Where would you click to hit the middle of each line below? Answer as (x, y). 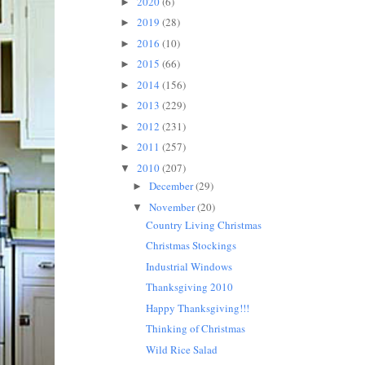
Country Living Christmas (204, 224)
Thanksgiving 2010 (190, 287)
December (173, 186)
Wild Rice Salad (182, 349)
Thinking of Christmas (196, 329)
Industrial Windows (189, 266)
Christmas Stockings (191, 246)
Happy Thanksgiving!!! (198, 308)
